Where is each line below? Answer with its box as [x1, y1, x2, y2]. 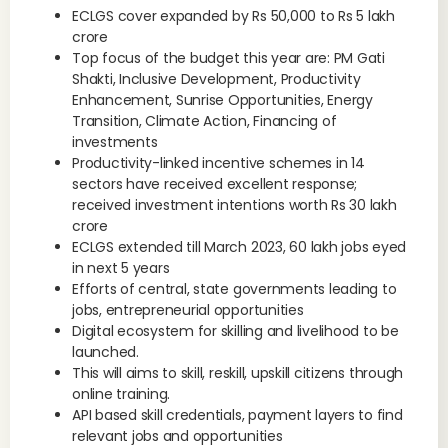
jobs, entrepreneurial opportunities [72, 300, 304, 320]
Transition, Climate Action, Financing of [72, 111, 337, 131]
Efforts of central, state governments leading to [72, 279, 397, 299]
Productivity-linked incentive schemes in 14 [72, 153, 365, 173]
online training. [72, 384, 171, 404]
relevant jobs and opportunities [72, 426, 283, 446]
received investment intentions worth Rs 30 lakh [72, 195, 397, 215]
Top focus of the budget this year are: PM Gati [72, 48, 385, 68]
